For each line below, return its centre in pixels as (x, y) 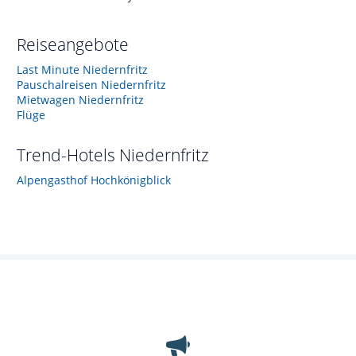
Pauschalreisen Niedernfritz (91, 84)
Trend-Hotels (68, 155)
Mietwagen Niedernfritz (80, 99)
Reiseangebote (73, 44)
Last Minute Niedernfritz (82, 69)
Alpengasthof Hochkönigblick (94, 180)
